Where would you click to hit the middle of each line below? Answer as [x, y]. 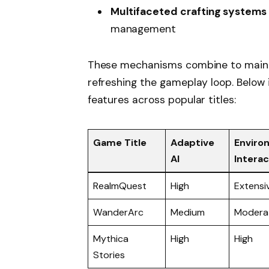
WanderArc [118, 213]
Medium [188, 213]
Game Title [120, 143]
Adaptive [192, 143]
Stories [109, 255]
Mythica [111, 239]
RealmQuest [120, 186]
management [143, 29]
